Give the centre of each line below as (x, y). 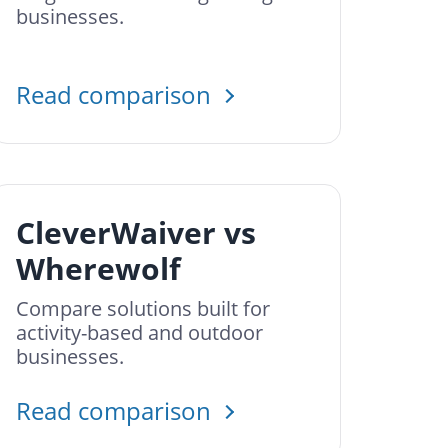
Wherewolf (98, 268)
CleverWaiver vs (136, 232)
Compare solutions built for (143, 308)
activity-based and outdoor (139, 332)
